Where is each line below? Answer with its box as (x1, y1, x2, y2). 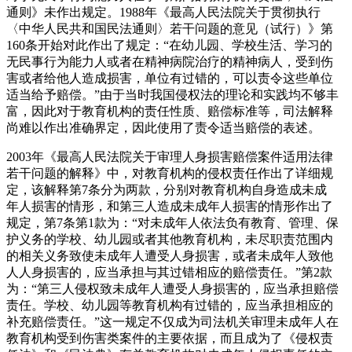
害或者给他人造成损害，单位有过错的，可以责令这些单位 (6, 71, 333, 86)
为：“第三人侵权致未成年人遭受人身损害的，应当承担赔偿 (6, 282, 339, 296)
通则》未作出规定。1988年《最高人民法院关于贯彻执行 (6, 5, 321, 20)
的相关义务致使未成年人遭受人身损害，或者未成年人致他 (6, 249, 333, 263)
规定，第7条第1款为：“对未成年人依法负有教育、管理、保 (6, 216, 339, 230)
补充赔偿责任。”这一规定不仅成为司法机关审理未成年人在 (6, 315, 339, 329)
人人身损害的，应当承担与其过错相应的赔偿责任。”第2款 (6, 266, 332, 280)
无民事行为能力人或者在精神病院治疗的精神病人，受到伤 (6, 55, 333, 69)
